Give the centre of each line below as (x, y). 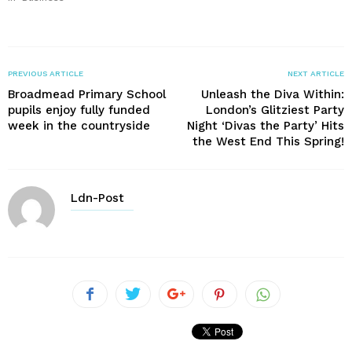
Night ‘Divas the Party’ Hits (266, 125)
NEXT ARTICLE (316, 73)
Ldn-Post (97, 198)
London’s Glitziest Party (275, 110)
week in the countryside (79, 125)
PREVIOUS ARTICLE (46, 73)
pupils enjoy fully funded (79, 110)
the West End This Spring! (268, 141)
